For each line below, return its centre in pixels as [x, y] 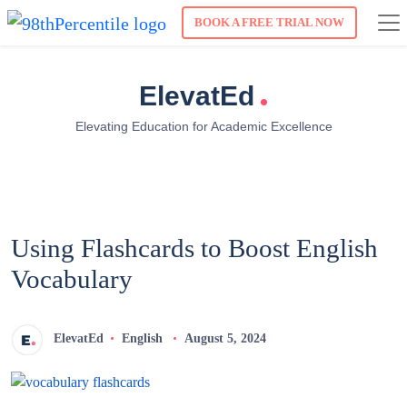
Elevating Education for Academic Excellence [203, 127]
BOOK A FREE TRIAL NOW [269, 23]
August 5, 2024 [225, 339]
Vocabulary [72, 279]
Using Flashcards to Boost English [194, 248]
